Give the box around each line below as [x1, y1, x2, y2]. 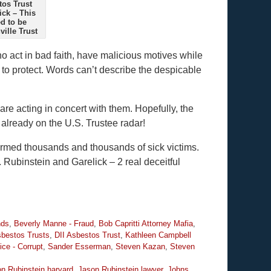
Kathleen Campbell [125, 230, 191, 240]
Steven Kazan [116, 241, 165, 251]
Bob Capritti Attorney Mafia [99, 218, 193, 228]
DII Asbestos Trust [54, 230, 120, 240]
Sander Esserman [48, 241, 111, 251]
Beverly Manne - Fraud [14, 218, 94, 228]
